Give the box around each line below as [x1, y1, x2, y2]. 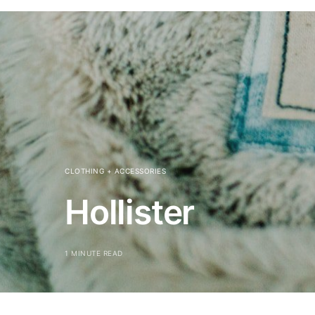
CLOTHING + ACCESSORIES [65, 166, 166, 175]
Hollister [65, 191, 195, 233]
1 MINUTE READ [65, 248, 123, 257]
